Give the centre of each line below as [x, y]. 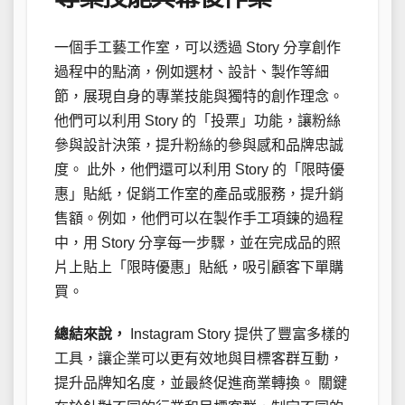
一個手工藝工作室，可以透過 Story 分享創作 [198, 47]
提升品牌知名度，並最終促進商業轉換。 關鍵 [201, 382]
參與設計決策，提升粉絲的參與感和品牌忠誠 [199, 145]
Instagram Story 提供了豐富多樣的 [238, 334]
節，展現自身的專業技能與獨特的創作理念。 [199, 96]
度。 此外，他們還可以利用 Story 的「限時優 [199, 169]
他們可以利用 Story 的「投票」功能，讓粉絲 [198, 120]
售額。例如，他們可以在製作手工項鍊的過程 [199, 218]
